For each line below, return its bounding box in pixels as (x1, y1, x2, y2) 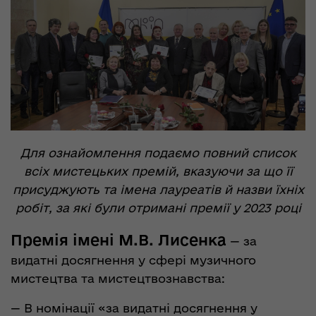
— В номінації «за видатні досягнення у (11, 300, 257, 315)
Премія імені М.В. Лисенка (11, 231, 226, 248)
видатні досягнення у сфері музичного (11, 253, 256, 267)
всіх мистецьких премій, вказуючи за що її (23, 164, 293, 178)
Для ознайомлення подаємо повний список (20, 145, 296, 159)
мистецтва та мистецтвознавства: (11, 271, 225, 285)
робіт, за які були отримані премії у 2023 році (15, 200, 301, 214)
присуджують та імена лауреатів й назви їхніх (12, 182, 304, 196)
